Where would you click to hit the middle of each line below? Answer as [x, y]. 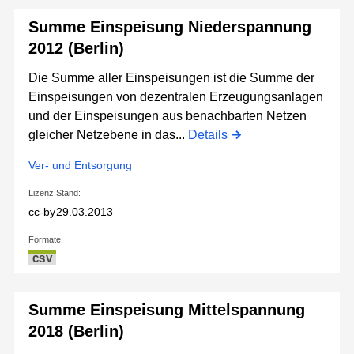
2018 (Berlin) [76, 331]
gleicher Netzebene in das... [108, 135]
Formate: [46, 240]
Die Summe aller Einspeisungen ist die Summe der [171, 78]
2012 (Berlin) [76, 49]
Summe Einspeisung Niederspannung [170, 27]
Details [208, 135]
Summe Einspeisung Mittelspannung [167, 310]
